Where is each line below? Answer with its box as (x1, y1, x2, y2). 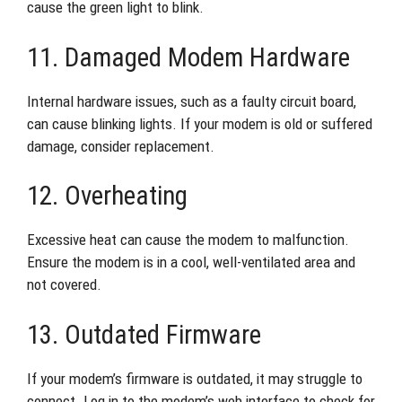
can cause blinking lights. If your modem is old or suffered (27, 114, 372, 133)
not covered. (27, 275, 101, 293)
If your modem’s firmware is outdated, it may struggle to (27, 369, 363, 388)
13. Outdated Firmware (27, 319, 261, 350)
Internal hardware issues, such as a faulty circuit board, (27, 92, 356, 110)
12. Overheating (27, 180, 188, 211)
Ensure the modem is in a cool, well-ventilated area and (27, 253, 355, 271)
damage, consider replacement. (27, 136, 214, 155)
